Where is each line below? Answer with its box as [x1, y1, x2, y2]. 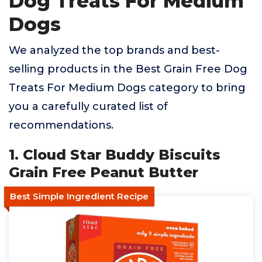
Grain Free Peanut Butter [9, 164, 198, 181]
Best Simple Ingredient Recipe [10, 191, 149, 202]
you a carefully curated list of [9, 100, 168, 113]
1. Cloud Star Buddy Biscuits [9, 146, 220, 163]
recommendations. [9, 119, 113, 132]
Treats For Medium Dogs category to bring [9, 81, 246, 94]
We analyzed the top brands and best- [9, 44, 220, 57]
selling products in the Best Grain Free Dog [9, 63, 247, 75]
